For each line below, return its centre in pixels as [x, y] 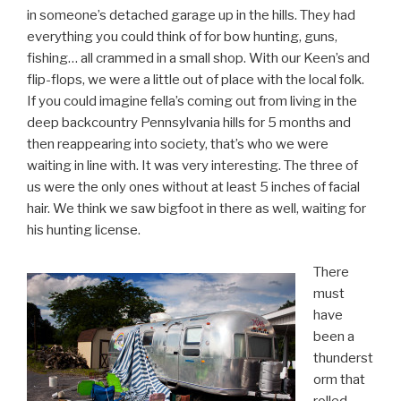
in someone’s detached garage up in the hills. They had [191, 16]
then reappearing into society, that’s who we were [178, 145]
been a [333, 336]
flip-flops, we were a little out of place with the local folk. [196, 80]
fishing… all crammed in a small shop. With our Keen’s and [198, 59]
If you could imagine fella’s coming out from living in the [192, 102]
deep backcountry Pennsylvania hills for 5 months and [189, 123]
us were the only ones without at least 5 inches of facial [193, 188]
